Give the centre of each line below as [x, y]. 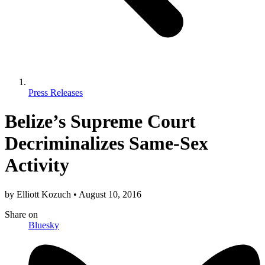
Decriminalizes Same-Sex [106, 143]
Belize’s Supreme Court [100, 122]
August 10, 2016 [109, 194]
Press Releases [56, 92]
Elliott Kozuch [45, 194]
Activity [37, 165]
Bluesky [44, 225]
